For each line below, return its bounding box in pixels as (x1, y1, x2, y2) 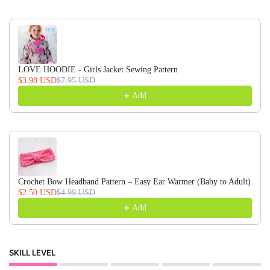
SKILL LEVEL (9, 247, 55, 257)
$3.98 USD (18, 75, 57, 85)
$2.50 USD (18, 187, 57, 197)
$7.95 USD (57, 75, 95, 85)
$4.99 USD (57, 187, 95, 197)
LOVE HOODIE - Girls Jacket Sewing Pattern (18, 64, 178, 74)
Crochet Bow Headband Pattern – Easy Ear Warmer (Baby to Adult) (18, 177, 251, 186)
